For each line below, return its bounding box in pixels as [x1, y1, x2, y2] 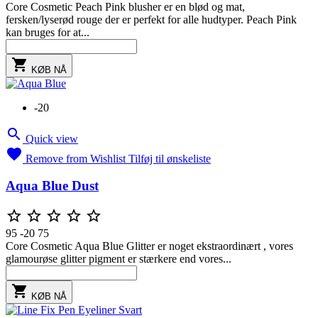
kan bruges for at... [6, 26, 89, 38]
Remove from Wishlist [26, 152, 126, 165]
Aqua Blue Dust [6, 178, 99, 194]
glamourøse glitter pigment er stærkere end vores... [6, 253, 231, 265]
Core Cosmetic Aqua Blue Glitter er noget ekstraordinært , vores [6, 240, 293, 253]
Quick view [26, 132, 78, 145]
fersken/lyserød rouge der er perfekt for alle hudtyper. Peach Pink [6, 13, 297, 26]
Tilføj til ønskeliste [128, 152, 211, 165]
